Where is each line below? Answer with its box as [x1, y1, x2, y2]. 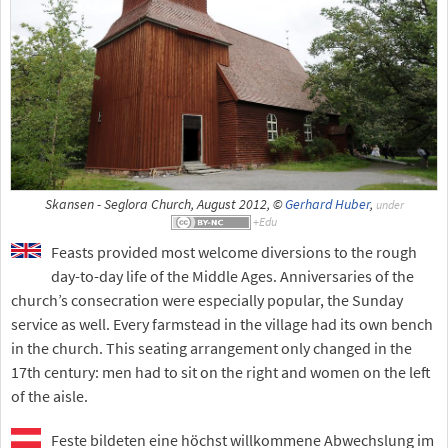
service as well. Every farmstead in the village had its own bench [11, 313, 433, 334]
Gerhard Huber [284, 196, 370, 214]
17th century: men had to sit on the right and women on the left [11, 361, 431, 382]
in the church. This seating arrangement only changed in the [11, 337, 412, 358]
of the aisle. [11, 385, 88, 406]
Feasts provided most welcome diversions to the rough [51, 241, 417, 262]
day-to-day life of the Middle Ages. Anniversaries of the [51, 265, 414, 286]
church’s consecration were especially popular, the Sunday [11, 289, 403, 310]
